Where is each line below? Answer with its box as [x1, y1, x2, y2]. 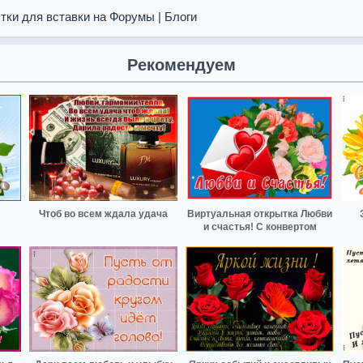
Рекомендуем [127, 56, 236, 74]
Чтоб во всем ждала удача [39, 207, 168, 220]
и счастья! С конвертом [203, 220, 317, 233]
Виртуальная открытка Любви [187, 207, 332, 220]
